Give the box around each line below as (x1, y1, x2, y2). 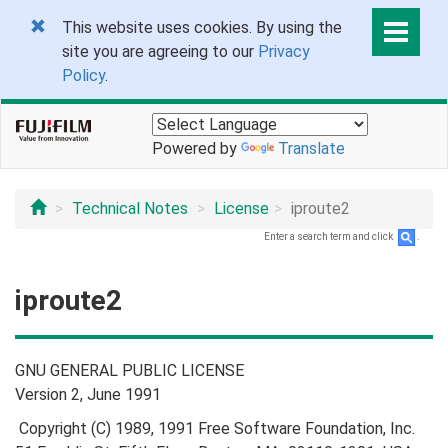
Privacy (258, 42, 310, 61)
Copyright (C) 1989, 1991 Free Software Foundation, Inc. (15, 419, 415, 438)
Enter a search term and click (264, 231, 395, 243)
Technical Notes (72, 199, 188, 218)
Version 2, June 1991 (15, 385, 161, 404)
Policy (62, 66, 105, 85)
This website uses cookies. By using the (62, 18, 342, 37)
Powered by (152, 138, 241, 158)
